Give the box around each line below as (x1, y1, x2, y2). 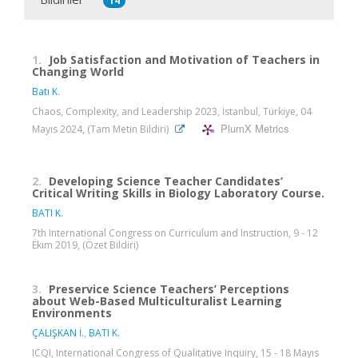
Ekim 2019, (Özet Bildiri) (32, 237, 138, 252)
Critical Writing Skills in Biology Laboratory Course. (32, 185, 324, 201)
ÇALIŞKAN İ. (32, 325, 84, 340)
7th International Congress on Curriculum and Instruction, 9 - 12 (32, 225, 318, 240)
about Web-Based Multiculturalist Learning (32, 292, 282, 308)
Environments (32, 304, 112, 320)
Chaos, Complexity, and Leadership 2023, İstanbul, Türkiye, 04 (32, 104, 312, 118)
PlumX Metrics (221, 121, 289, 137)
